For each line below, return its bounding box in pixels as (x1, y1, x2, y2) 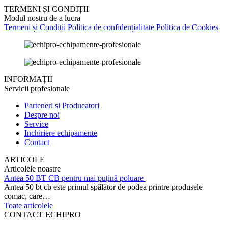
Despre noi (24, 110, 60, 119)
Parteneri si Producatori (24, 101, 99, 110)
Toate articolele (4, 201, 53, 210)
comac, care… (4, 191, 50, 201)
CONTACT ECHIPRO (4, 210, 81, 219)
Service (24, 119, 48, 128)
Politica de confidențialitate (66, 22, 154, 32)
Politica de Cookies (154, 22, 218, 32)
